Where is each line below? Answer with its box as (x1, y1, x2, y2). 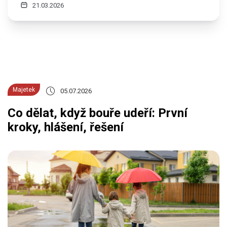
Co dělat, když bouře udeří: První (8, 106, 187, 121)
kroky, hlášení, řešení (8, 120, 124, 135)
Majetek (13, 86, 35, 94)
